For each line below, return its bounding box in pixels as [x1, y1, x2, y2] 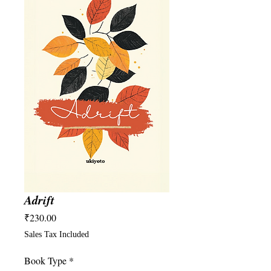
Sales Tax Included [24, 230, 89, 239]
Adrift [24, 191, 54, 208]
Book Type [24, 254, 67, 267]
